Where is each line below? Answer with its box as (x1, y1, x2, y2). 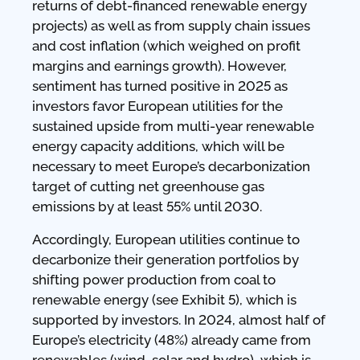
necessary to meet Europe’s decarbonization (32, 157, 310, 174)
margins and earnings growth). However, (32, 57, 287, 74)
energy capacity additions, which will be (32, 137, 284, 154)
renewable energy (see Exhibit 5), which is (32, 291, 297, 308)
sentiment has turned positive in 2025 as (32, 77, 288, 94)
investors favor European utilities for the (32, 97, 283, 114)
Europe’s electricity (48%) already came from (32, 331, 311, 348)
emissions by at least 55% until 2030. (32, 198, 262, 215)
